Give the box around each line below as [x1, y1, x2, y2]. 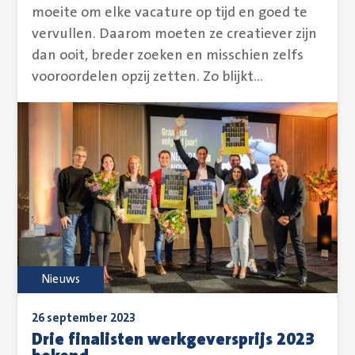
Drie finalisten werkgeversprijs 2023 [32, 329, 315, 349]
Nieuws [41, 273, 81, 287]
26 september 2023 [32, 311, 136, 326]
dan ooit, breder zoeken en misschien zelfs [32, 47, 304, 63]
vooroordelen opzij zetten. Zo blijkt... [32, 68, 264, 85]
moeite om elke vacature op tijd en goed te [32, 4, 308, 21]
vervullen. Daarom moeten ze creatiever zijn [32, 25, 318, 42]
